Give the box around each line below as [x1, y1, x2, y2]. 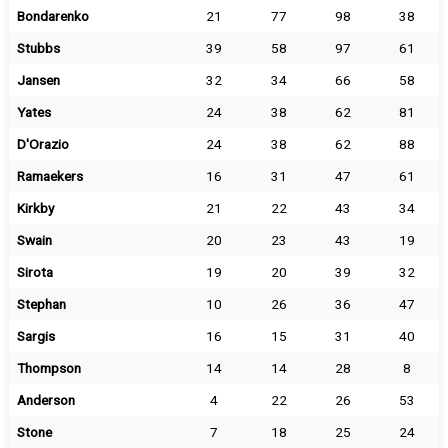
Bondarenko [16, 8, 89, 24]
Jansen [16, 72, 60, 88]
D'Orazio [16, 136, 69, 152]
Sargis [16, 328, 55, 344]
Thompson [16, 360, 81, 376]
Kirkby [16, 200, 54, 216]
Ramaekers [16, 168, 83, 184]
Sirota [16, 264, 53, 280]
